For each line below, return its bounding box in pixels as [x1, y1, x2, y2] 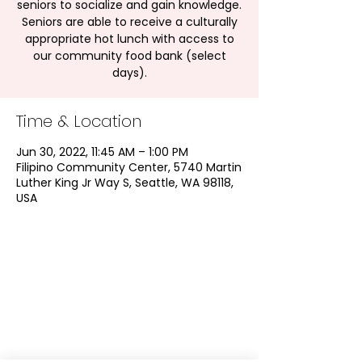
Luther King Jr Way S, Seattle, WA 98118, [16, 175, 234, 191]
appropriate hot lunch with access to [24, 31, 234, 47]
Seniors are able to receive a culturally [21, 14, 238, 30]
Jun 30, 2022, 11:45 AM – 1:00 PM [16, 144, 188, 160]
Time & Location [16, 110, 141, 133]
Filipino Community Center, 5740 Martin [16, 159, 242, 175]
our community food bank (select [32, 48, 226, 64]
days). [112, 65, 147, 81]
